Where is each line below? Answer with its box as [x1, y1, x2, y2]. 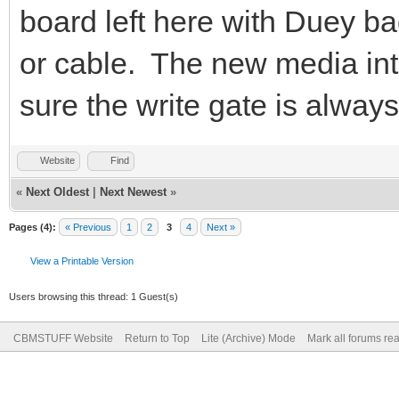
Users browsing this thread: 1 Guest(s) [9, 290, 178, 302]
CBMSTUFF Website [13, 331, 113, 345]
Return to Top [125, 331, 190, 345]
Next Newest [100, 184, 167, 199]
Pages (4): [9, 221, 56, 232]
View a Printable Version [30, 255, 134, 266]
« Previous [65, 221, 111, 232]
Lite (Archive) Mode [201, 331, 296, 345]
